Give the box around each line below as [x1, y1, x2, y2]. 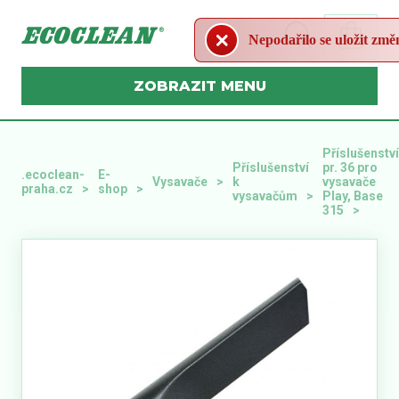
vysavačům [232, 188, 297, 203]
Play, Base [322, 188, 383, 203]
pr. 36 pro [322, 159, 378, 175]
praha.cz [21, 181, 73, 196]
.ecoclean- [21, 167, 85, 182]
